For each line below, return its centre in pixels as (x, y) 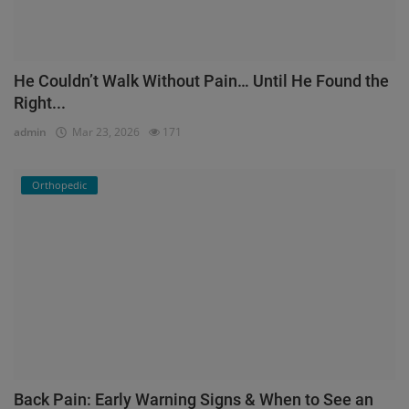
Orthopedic (59, 185)
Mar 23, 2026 (103, 132)
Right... (40, 103)
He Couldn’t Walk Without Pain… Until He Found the (201, 81)
